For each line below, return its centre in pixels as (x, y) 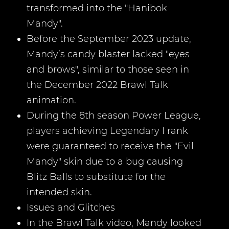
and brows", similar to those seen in (108, 70)
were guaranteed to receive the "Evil (110, 146)
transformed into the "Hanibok (97, 8)
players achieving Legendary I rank (107, 131)
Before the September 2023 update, (109, 39)
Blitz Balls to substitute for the (96, 177)
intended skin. (59, 192)
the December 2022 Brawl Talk (97, 85)
